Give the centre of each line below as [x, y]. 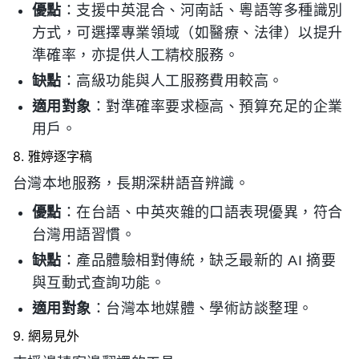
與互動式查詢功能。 [99, 283]
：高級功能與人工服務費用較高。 [172, 81]
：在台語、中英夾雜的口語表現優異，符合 [202, 213]
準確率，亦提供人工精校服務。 [136, 56]
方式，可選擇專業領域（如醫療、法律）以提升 [188, 33]
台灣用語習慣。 [84, 235]
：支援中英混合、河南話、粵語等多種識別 [202, 11]
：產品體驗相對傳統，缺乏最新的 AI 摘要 [199, 261]
